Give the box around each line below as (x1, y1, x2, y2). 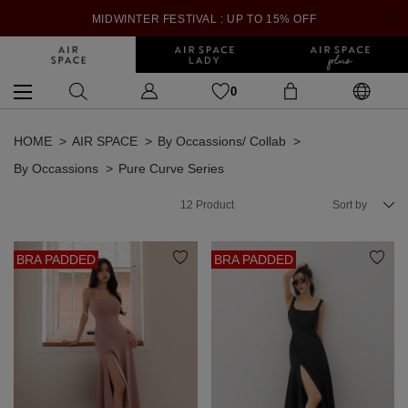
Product (193, 199, 234, 211)
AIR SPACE (72, 134, 138, 148)
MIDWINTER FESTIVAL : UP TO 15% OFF (91, 13, 317, 25)
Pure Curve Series (118, 161, 224, 176)
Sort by (332, 199, 367, 211)
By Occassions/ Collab (158, 134, 286, 148)
